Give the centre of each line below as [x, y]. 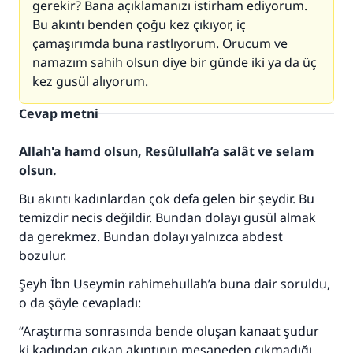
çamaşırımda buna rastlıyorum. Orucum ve [160, 43]
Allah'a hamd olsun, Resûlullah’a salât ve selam [167, 151]
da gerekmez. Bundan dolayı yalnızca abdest [151, 236]
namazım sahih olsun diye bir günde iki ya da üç [175, 62]
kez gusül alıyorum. [90, 81]
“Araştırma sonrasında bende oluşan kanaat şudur [169, 331]
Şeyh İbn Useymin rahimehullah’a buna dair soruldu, [175, 284]
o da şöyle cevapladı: [80, 303]
